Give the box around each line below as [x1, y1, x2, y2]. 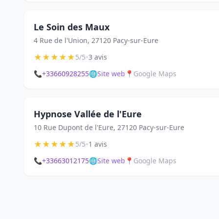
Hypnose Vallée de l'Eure [34, 108, 142, 120]
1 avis [88, 139, 107, 149]
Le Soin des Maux [34, 21, 109, 33]
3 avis [88, 52, 107, 62]
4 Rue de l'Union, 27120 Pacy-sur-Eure [34, 36, 158, 45]
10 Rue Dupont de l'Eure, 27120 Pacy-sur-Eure [34, 123, 184, 132]
